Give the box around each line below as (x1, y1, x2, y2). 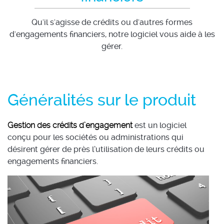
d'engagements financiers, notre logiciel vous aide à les (9, 29, 215, 39)
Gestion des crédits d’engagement (7, 120, 132, 130)
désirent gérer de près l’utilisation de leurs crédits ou (7, 144, 204, 154)
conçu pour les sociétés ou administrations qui (7, 132, 183, 142)
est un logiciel (132, 120, 186, 130)
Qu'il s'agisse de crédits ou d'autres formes (31, 17, 192, 27)
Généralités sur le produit (7, 90, 196, 109)
